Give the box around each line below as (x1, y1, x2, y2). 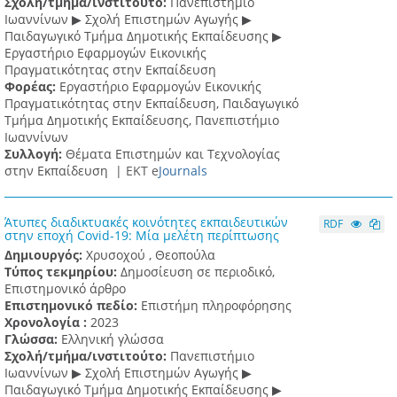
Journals (159, 162, 207, 180)
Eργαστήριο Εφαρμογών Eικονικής (4, 44, 206, 62)
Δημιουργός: (4, 246, 86, 264)
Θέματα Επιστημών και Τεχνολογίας (66, 145, 280, 163)
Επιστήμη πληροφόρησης (141, 297, 292, 315)
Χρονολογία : (4, 314, 90, 331)
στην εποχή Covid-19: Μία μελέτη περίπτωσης (4, 227, 279, 245)
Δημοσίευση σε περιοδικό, (121, 263, 275, 281)
